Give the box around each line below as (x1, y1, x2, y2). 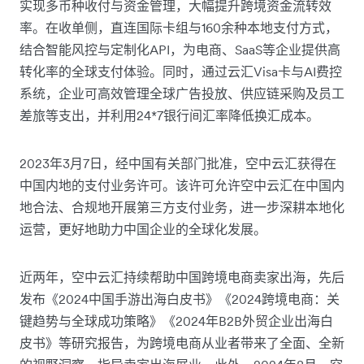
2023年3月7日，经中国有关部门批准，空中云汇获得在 (19, 155, 336, 171)
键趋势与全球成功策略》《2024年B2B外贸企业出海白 (19, 313, 333, 329)
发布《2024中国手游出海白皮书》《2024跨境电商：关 (19, 291, 340, 307)
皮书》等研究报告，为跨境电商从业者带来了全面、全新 (19, 335, 344, 351)
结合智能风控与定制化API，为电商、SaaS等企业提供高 (19, 41, 340, 58)
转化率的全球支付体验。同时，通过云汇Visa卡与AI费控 (19, 63, 342, 80)
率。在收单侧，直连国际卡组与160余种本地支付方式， (19, 19, 338, 36)
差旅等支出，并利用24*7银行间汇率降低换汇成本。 (19, 107, 319, 123)
